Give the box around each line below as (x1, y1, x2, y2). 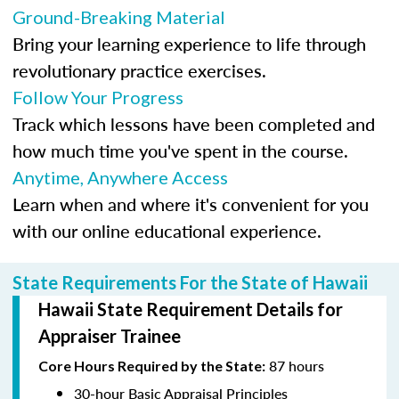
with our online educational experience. (12, 217, 322, 243)
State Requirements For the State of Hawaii (12, 271, 368, 293)
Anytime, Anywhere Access (12, 166, 228, 188)
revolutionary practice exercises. (12, 57, 266, 83)
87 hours (265, 354, 324, 376)
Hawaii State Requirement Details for (38, 297, 343, 320)
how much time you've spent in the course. (12, 137, 348, 163)
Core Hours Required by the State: (38, 356, 265, 374)
